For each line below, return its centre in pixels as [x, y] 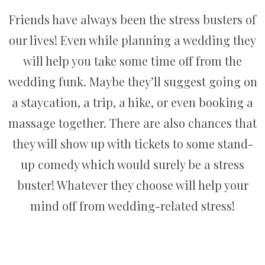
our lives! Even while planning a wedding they [132, 40]
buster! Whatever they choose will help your [132, 185]
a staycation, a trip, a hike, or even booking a [132, 102]
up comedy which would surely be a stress [132, 164]
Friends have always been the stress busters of [132, 19]
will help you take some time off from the [132, 60]
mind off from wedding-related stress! [132, 205]
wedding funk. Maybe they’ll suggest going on [132, 81]
